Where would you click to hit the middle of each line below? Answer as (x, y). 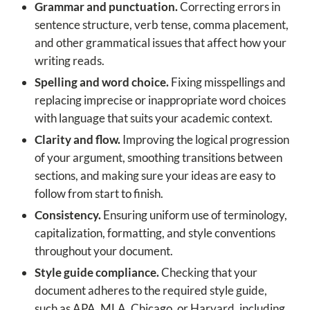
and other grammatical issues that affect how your (161, 43)
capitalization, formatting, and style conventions (155, 233)
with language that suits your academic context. (154, 118)
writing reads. (70, 61)
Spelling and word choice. (102, 82)
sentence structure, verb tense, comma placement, (162, 25)
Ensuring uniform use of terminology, (194, 215)
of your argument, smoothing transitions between (158, 158)
